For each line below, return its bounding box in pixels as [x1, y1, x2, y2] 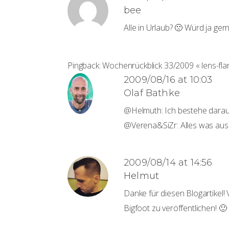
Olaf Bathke [124, 87, 180, 99]
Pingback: [67, 60, 103, 71]
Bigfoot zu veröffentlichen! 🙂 [124, 202, 227, 214]
